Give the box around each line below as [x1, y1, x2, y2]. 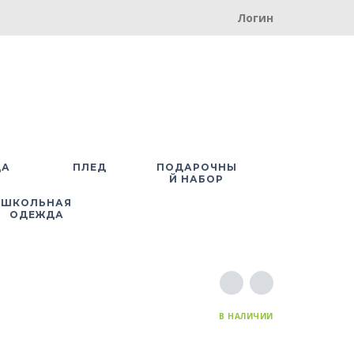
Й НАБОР [169, 172, 224, 185]
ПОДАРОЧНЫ [156, 160, 237, 173]
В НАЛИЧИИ [219, 311, 273, 322]
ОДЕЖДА [9, 208, 64, 220]
